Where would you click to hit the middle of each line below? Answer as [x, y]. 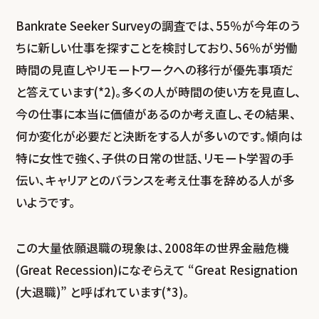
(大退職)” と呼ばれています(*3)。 [103, 292]
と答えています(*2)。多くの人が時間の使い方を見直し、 [159, 91]
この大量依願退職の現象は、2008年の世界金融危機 [153, 248]
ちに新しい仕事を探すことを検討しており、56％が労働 [157, 47]
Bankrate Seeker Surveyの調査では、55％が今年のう [158, 25]
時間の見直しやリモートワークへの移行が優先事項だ [155, 69]
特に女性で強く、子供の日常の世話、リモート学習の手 [155, 158]
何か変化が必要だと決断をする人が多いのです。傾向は [159, 136]
